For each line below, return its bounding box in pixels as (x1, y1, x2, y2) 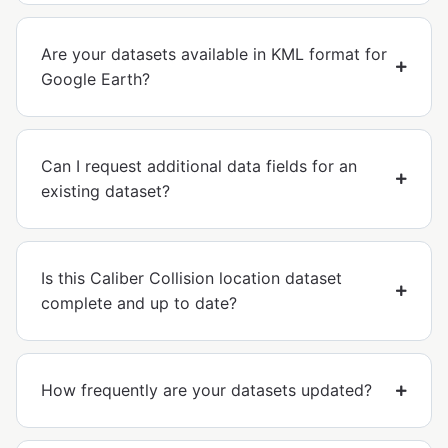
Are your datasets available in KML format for (41, 44, 387, 65)
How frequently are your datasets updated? (41, 380, 372, 401)
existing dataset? (41, 181, 170, 202)
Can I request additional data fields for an (41, 156, 357, 177)
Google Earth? (41, 69, 150, 90)
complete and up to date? (41, 293, 237, 314)
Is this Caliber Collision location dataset (41, 268, 342, 289)
